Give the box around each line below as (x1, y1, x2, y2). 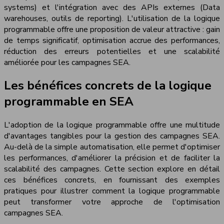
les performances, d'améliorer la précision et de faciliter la (4, 152, 220, 164)
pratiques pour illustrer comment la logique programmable (4, 185, 220, 197)
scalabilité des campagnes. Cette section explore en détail (4, 163, 220, 175)
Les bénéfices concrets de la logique (4, 77, 211, 94)
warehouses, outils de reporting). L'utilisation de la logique (4, 12, 220, 24)
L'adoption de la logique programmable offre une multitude (4, 119, 220, 131)
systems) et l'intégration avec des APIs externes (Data (4, 1, 220, 13)
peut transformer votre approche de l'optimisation (4, 196, 220, 208)
